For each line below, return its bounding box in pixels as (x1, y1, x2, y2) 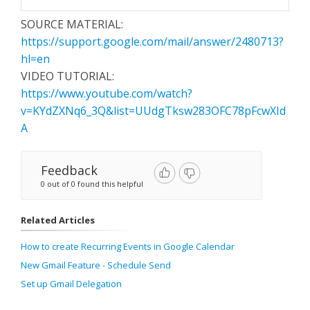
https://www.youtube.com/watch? (21, 85, 192, 101)
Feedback (41, 161, 98, 179)
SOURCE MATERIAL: (21, 16, 123, 32)
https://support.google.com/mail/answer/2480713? (21, 33, 284, 49)
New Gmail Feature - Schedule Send (21, 258, 171, 271)
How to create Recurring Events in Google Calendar (21, 239, 235, 253)
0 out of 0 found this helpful (41, 178, 143, 189)
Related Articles (21, 213, 95, 226)
